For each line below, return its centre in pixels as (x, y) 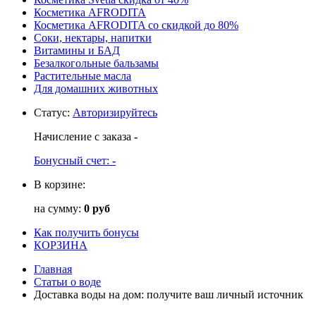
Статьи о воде (67, 281)
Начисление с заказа (84, 136)
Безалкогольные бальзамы (96, 63)
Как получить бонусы (86, 232)
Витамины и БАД (77, 50)
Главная (53, 269)
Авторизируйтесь (115, 112)
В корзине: (60, 184)
